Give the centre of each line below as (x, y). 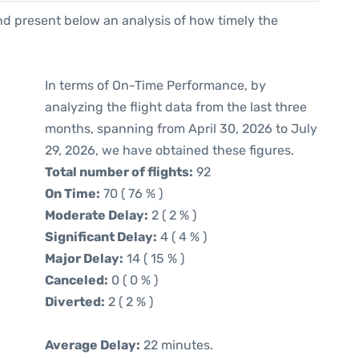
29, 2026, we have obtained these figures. (169, 150)
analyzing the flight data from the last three (176, 107)
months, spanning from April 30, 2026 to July (181, 129)
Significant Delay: (101, 237)
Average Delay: (93, 345)
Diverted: (75, 302)
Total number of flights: (119, 172)
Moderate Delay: (97, 215)
